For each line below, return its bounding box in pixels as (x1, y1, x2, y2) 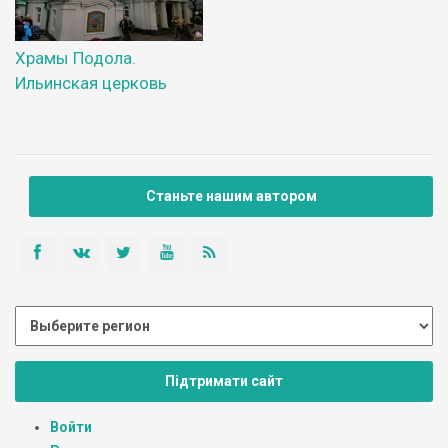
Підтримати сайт (165, 372, 283, 389)
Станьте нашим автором (145, 188, 317, 205)
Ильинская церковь (15, 73, 167, 94)
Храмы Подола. (15, 48, 136, 69)
